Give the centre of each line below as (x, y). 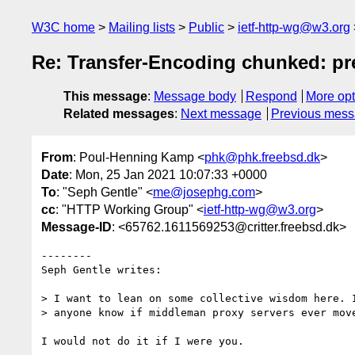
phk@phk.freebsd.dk (262, 157)
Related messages (119, 114)
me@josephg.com (204, 192)
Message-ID (76, 227)
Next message (221, 114)
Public (206, 27)
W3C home (63, 27)
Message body (195, 97)
